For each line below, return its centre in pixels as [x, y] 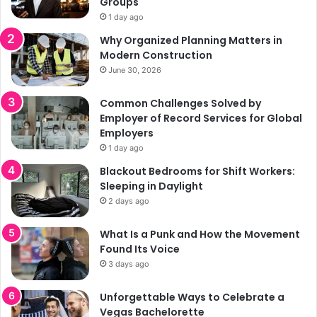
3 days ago [129, 264]
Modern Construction [156, 56]
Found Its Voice [140, 249]
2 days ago [129, 201]
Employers [127, 133]
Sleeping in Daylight [151, 186]
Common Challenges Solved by [180, 104]
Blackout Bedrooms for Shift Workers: [197, 172]
